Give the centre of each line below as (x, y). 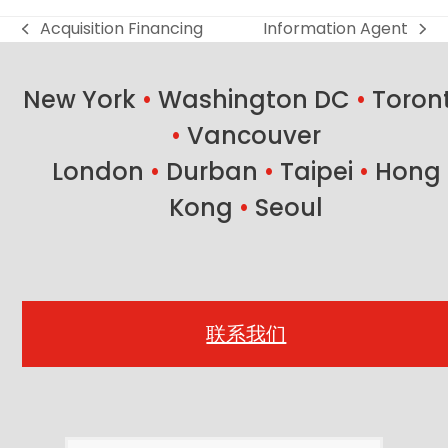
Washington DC (254, 99)
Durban (214, 171)
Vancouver (251, 135)
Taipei (319, 171)
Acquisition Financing (121, 28)
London (100, 171)
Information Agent (336, 28)
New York (83, 99)
